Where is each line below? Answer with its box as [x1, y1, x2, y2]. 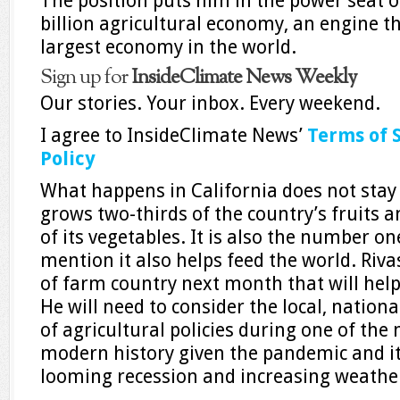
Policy [40, 147, 96, 170]
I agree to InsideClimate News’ [40, 124, 307, 146]
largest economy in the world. [40, 36, 296, 58]
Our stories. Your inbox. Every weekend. [40, 92, 380, 114]
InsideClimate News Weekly [131, 63, 356, 92]
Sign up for [40, 63, 131, 92]
